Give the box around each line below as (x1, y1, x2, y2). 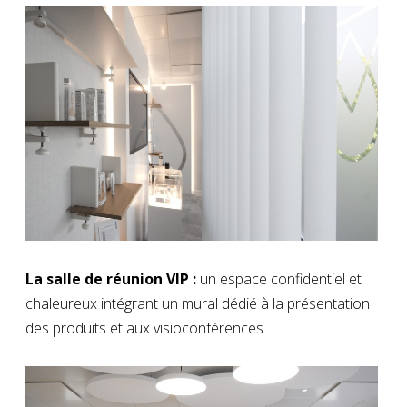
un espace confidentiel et (200, 268, 362, 289)
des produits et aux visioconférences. (25, 317, 266, 338)
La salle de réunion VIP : (25, 268, 200, 289)
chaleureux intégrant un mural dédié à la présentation (25, 293, 370, 313)
